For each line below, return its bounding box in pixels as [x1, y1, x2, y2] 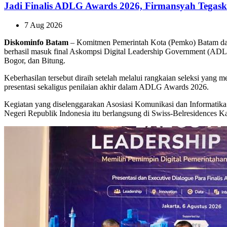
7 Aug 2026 [24, 21, 62, 30]
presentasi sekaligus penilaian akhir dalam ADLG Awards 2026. [4, 83, 209, 92]
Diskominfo [4, 38, 44, 47]
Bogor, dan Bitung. [4, 56, 65, 65]
